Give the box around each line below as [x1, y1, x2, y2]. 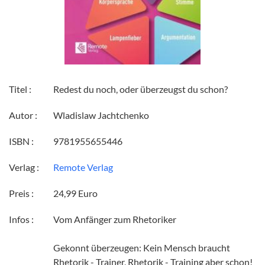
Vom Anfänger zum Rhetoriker [53, 214, 176, 225]
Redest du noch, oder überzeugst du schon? [53, 83, 228, 95]
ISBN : [9, 135, 34, 147]
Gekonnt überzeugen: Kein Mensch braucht [53, 242, 230, 254]
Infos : [9, 214, 34, 225]
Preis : [9, 188, 34, 199]
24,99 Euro [53, 188, 98, 199]
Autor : [9, 109, 37, 121]
